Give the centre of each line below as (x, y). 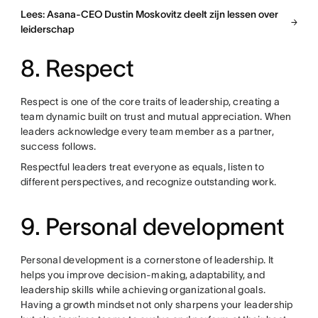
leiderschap (47, 29)
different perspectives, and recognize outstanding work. (148, 182)
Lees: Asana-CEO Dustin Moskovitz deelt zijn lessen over (149, 15)
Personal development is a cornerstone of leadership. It (147, 260)
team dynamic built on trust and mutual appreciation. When (156, 117)
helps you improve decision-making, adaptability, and (143, 275)
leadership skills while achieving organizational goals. (143, 290)
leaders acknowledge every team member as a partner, (147, 132)
